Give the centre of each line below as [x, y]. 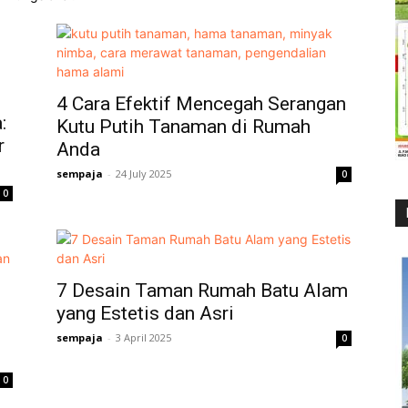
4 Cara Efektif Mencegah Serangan [201, 103]
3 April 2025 [143, 337]
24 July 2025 [143, 173]
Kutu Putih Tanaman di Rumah [184, 126]
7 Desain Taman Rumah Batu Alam [202, 290]
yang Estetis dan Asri [145, 313]
